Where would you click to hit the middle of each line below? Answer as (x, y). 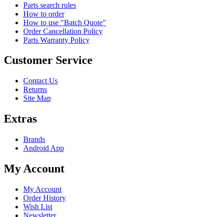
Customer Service (48, 60)
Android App (44, 148)
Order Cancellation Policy (63, 31)
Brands (34, 139)
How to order (44, 14)
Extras (20, 119)
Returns (35, 90)
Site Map (37, 98)
